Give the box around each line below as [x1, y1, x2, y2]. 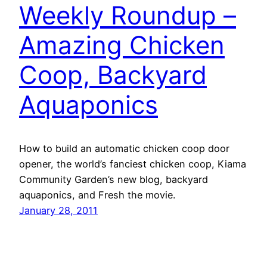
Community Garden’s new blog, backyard [19, 173, 208, 186]
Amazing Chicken [19, 30, 225, 61]
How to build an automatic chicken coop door [19, 142, 229, 155]
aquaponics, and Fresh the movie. [19, 189, 175, 201]
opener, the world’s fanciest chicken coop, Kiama [19, 158, 246, 170]
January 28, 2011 [19, 204, 98, 217]
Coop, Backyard [19, 60, 207, 91]
